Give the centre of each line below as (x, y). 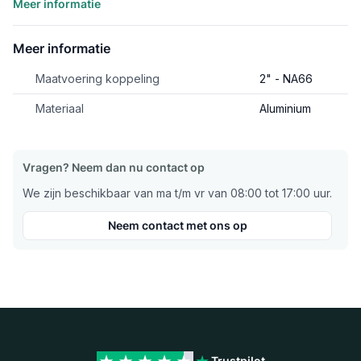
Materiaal (60, 109)
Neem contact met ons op (177, 226)
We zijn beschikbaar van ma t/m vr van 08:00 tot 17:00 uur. (177, 193)
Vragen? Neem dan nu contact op (114, 168)
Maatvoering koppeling (98, 79)
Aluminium (285, 109)
